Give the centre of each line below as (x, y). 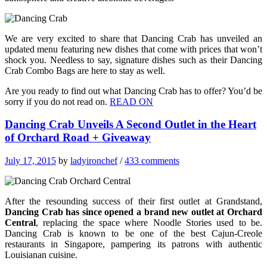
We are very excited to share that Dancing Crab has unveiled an (133, 38)
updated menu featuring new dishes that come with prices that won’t (133, 49)
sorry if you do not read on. (57, 101)
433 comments (152, 161)
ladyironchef (94, 161)
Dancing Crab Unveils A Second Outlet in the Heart (131, 125)
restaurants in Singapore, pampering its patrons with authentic (133, 244)
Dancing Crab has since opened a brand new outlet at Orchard (133, 212)
